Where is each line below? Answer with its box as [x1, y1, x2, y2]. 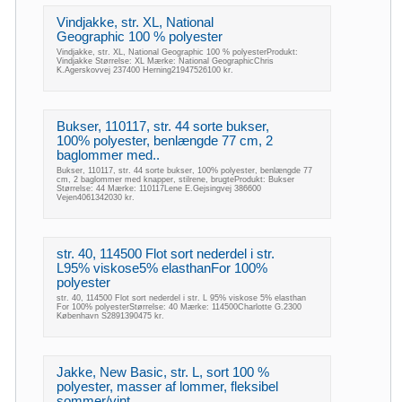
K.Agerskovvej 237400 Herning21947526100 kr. [57, 66, 233, 74]
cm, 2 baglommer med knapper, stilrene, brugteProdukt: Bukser [57, 175, 294, 184]
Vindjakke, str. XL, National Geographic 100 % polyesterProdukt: [57, 48, 298, 57]
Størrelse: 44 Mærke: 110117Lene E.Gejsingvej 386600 [57, 184, 261, 193]
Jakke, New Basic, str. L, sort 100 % [57, 365, 269, 380]
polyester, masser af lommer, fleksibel [57, 380, 278, 394]
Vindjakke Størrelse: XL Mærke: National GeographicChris [57, 57, 274, 66]
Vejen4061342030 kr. [57, 193, 135, 202]
